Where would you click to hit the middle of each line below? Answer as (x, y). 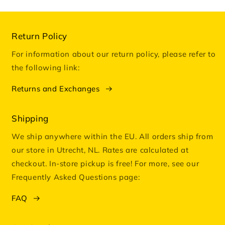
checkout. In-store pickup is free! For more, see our (105, 164)
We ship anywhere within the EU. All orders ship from (113, 137)
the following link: (46, 68)
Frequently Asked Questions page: (76, 177)
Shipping (30, 119)
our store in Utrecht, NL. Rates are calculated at (100, 150)
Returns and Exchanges (56, 89)
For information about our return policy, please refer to (114, 54)
